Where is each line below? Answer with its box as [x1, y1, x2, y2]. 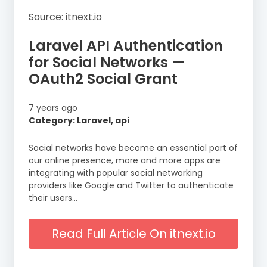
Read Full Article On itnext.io [51, 225, 216, 242]
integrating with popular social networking [29, 166, 203, 179]
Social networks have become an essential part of [29, 141, 238, 154]
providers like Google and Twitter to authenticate [29, 179, 234, 191]
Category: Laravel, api [29, 114, 129, 126]
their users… [29, 191, 77, 204]
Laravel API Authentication [29, 35, 223, 55]
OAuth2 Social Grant [29, 69, 178, 89]
